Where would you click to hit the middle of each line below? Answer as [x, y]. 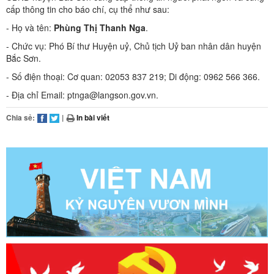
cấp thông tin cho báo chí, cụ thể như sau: [88, 9]
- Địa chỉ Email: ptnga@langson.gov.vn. [82, 94]
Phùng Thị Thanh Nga [100, 27]
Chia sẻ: [20, 117]
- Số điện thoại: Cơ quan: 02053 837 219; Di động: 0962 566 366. [133, 76]
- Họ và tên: [30, 27]
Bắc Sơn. [24, 58]
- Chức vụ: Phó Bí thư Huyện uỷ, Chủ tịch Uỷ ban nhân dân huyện [134, 46]
